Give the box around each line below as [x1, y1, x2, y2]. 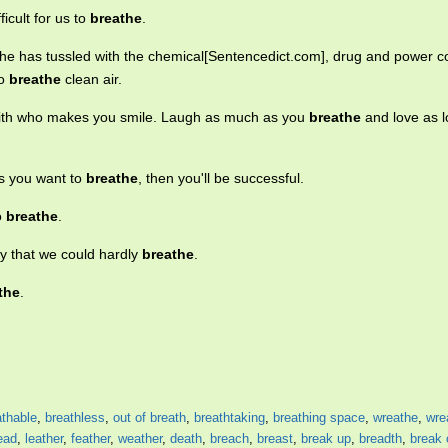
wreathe [373, 410, 418, 426]
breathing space [273, 410, 365, 426]
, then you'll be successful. [138, 170, 304, 187]
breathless [45, 410, 105, 426]
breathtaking [194, 410, 265, 426]
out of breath [113, 410, 186, 426]
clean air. [61, 71, 122, 88]
